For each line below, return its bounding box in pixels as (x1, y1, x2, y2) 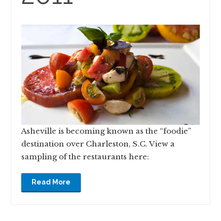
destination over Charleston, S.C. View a (21, 139, 175, 149)
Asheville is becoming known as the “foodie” (21, 126, 191, 136)
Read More (32, 178, 71, 186)
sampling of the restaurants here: (21, 152, 149, 162)
